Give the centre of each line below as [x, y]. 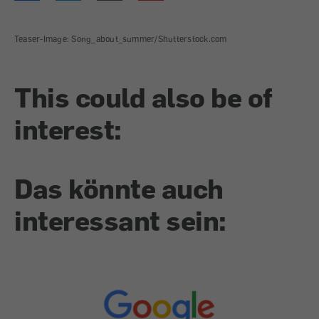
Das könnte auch [119, 188]
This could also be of [143, 97]
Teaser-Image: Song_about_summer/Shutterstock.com [121, 39]
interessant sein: [120, 220]
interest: [68, 129]
